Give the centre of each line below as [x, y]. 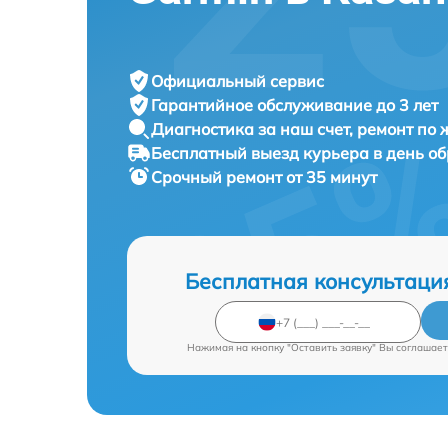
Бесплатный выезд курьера [262, 153]
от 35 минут [331, 177]
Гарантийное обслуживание [263, 105]
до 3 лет [407, 105]
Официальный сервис [237, 81]
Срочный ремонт [218, 177]
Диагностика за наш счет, [254, 129]
